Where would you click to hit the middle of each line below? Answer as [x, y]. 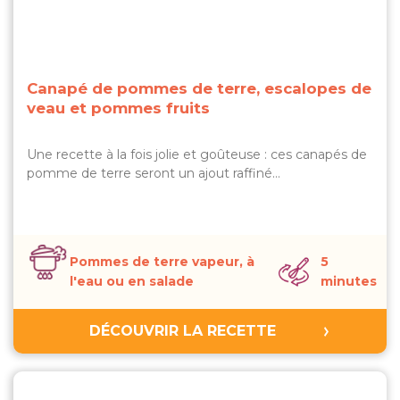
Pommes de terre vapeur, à [162, 262]
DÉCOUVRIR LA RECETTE [182, 331]
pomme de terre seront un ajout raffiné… [154, 173]
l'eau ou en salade [132, 281]
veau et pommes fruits [118, 108]
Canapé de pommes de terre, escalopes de [199, 88]
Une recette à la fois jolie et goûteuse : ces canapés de [197, 154]
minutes [349, 281]
